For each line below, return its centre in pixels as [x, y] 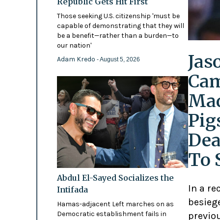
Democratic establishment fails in [111, 214]
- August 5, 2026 [118, 59]
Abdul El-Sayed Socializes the [115, 178]
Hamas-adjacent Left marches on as [115, 204]
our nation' [74, 45]
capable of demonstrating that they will [120, 26]
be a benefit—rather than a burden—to [118, 35]
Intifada [72, 189]
